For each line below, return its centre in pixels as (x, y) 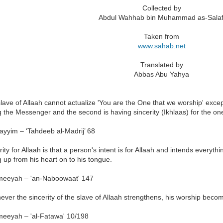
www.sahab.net (162, 46)
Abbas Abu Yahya (162, 74)
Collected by (162, 8)
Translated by (162, 65)
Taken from (162, 36)
